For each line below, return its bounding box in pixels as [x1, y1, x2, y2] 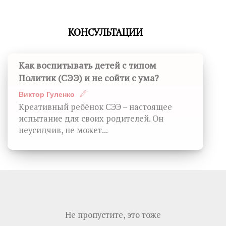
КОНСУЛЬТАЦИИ [68, 25, 143, 38]
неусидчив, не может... [19, 124, 108, 136]
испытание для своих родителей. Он [19, 112, 163, 124]
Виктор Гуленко [19, 90, 75, 98]
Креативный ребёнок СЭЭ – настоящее [19, 101, 172, 112]
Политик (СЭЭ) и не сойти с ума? [19, 72, 159, 84]
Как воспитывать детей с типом [19, 59, 156, 71]
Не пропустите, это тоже [65, 209, 161, 220]
